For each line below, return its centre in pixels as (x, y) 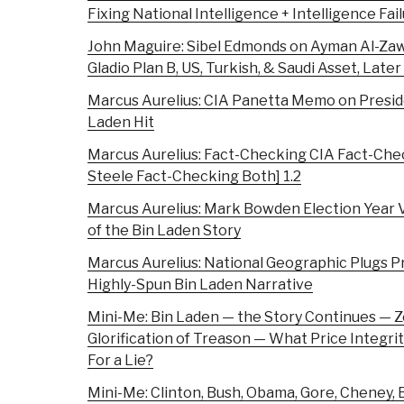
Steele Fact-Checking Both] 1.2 (194, 177)
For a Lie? (120, 361)
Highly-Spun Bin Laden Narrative (200, 285)
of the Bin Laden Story (164, 231)
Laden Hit (121, 123)
